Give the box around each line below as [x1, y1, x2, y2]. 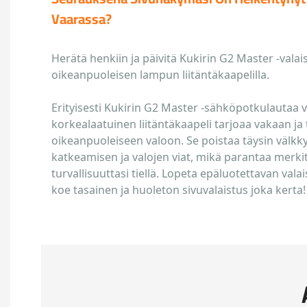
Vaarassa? [51, 6, 112, 32]
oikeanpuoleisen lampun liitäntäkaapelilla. [51, 67, 269, 83]
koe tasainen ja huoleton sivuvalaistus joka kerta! [51, 182, 306, 198]
